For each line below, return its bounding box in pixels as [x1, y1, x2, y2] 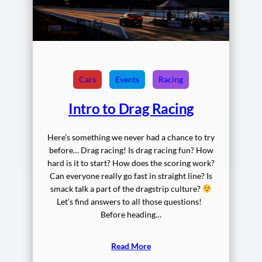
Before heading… [101, 209, 161, 220]
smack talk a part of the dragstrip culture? [50, 184, 202, 194]
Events [115, 74, 139, 85]
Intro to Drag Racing [68, 100, 194, 118]
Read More [111, 241, 151, 251]
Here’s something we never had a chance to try [47, 132, 215, 143]
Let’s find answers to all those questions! [57, 196, 205, 207]
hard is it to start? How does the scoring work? [47, 158, 215, 168]
